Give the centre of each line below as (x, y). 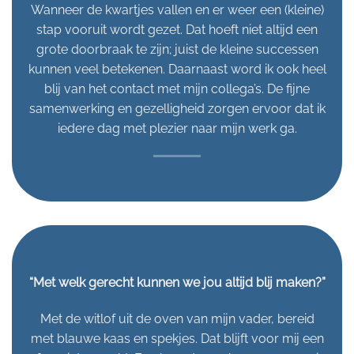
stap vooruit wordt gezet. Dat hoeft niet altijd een (177, 30)
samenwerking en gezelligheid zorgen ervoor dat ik (177, 109)
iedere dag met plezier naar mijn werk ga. (177, 129)
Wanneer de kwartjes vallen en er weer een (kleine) (177, 10)
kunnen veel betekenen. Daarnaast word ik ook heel (177, 70)
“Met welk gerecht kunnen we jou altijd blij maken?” (177, 283)
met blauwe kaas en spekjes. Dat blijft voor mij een (177, 338)
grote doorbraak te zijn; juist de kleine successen (177, 50)
